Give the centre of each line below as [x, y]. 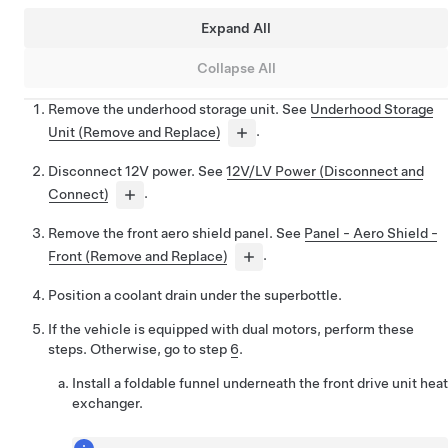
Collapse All [236, 67]
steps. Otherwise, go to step [139, 349]
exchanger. [107, 403]
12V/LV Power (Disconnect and [325, 171]
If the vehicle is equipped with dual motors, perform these [231, 329]
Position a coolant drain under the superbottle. [195, 295]
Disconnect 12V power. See [137, 171]
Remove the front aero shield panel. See [176, 233]
